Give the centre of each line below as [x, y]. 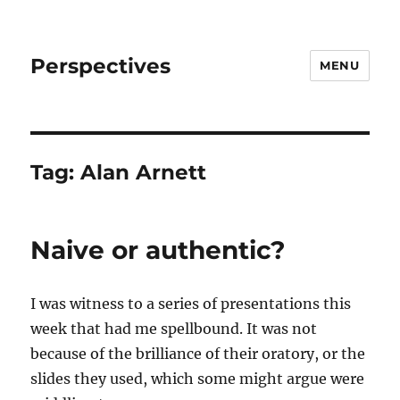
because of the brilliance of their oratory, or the [198, 354]
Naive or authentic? [158, 250]
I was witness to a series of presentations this [191, 304]
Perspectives [101, 66]
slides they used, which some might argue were [198, 379]
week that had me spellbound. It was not [174, 329]
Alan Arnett [144, 172]
